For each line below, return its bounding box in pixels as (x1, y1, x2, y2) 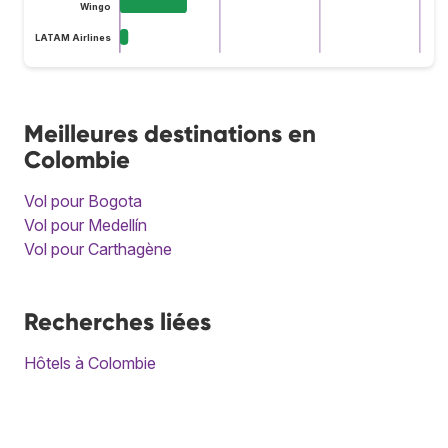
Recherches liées (24, 306, 211, 336)
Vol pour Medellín (24, 214, 147, 235)
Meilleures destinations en (24, 118, 316, 148)
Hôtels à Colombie (24, 352, 156, 373)
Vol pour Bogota (24, 190, 142, 211)
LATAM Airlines (34, 32, 111, 44)
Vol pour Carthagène (24, 238, 172, 259)
